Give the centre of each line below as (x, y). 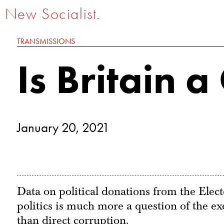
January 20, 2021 (64, 127)
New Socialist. (52, 14)
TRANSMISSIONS (46, 41)
